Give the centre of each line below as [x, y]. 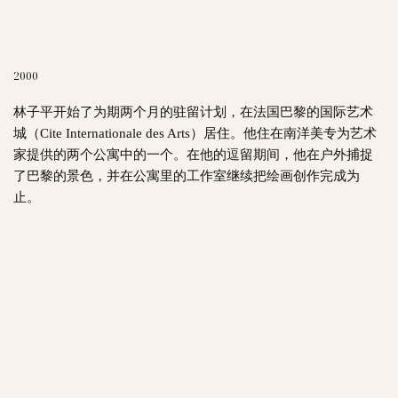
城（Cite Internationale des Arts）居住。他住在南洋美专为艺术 [195, 132]
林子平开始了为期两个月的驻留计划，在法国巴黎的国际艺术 [193, 111]
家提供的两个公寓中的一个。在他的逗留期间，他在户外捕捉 [193, 154]
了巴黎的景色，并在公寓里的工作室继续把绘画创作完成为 [186, 175]
